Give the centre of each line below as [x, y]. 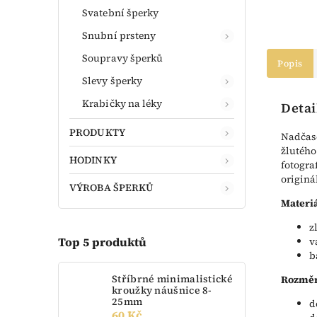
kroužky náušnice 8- [162, 290]
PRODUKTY [97, 132]
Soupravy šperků [123, 58]
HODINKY [93, 160]
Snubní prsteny [119, 35]
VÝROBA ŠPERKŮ [112, 187]
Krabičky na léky [122, 103]
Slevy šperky [113, 80]
